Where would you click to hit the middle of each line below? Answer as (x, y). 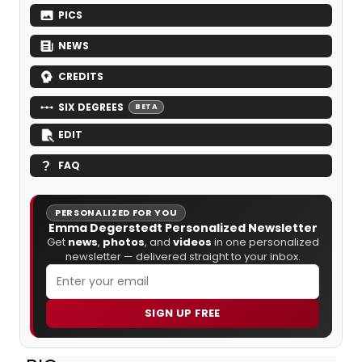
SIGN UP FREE (183, 313)
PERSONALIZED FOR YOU (116, 212)
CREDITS (81, 76)
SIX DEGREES (91, 107)
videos (192, 242)
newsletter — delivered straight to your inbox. (183, 256)
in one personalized (265, 242)
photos (123, 242)
